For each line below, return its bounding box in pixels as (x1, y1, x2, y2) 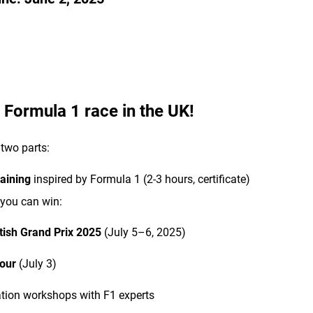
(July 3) (16, 257, 57, 271)
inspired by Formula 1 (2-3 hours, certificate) (31, 172, 251, 186)
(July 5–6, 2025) (101, 226, 187, 240)
